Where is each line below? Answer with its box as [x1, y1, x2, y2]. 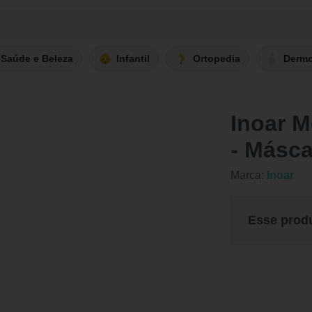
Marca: [231, 169, 267, 181]
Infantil [116, 52, 150, 64]
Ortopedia [193, 52, 240, 64]
